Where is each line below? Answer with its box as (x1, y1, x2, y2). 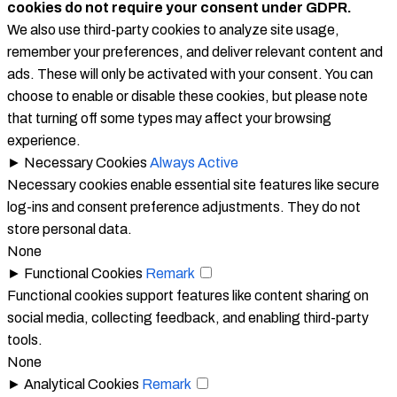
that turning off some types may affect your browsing (7, 110, 331, 126)
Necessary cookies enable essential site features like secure (7, 176, 379, 192)
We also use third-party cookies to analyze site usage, (7, 21, 339, 37)
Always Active (150, 154, 238, 170)
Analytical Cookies (24, 376, 139, 392)
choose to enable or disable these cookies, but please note (7, 88, 368, 104)
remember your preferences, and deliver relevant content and (7, 43, 383, 59)
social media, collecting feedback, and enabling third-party (7, 309, 369, 325)
